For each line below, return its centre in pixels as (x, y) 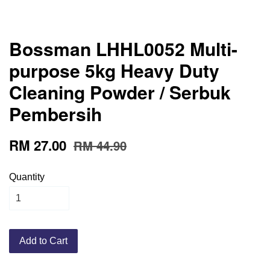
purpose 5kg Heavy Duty (114, 71)
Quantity (27, 177)
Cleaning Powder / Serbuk (120, 92)
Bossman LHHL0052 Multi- (123, 49)
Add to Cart (43, 241)
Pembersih (55, 114)
